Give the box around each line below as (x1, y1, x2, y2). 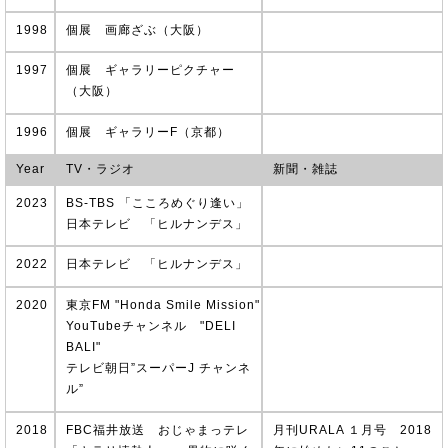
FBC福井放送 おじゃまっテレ (66, 422, 249, 437)
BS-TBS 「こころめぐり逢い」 (66, 195, 249, 210)
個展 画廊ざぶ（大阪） (66, 22, 209, 37)
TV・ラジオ (66, 161, 135, 176)
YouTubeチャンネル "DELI (66, 319, 236, 333)
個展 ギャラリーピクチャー (66, 63, 235, 78)
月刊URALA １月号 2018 (272, 422, 432, 437)
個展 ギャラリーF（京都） (66, 125, 230, 139)
